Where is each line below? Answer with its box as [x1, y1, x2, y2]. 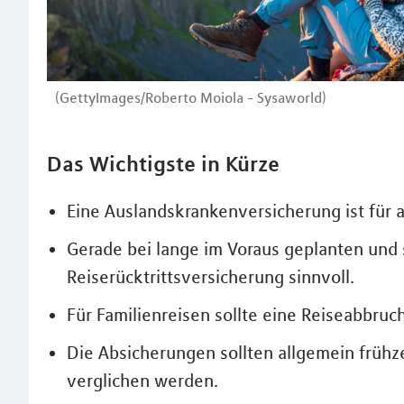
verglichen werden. [67, 369, 218, 391]
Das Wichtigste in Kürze [47, 150, 280, 177]
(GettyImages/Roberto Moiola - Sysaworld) [55, 87, 326, 106]
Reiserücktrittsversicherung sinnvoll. [67, 265, 354, 288]
